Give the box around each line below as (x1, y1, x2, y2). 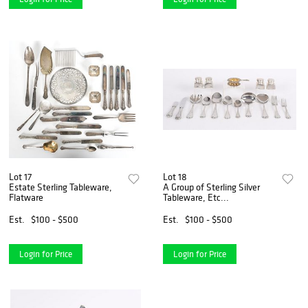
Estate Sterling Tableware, (9, 180, 112, 193)
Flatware (9, 190, 43, 203)
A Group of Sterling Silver (163, 180, 261, 193)
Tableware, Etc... (163, 190, 230, 203)
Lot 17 (9, 170, 32, 183)
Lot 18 (163, 170, 188, 183)
